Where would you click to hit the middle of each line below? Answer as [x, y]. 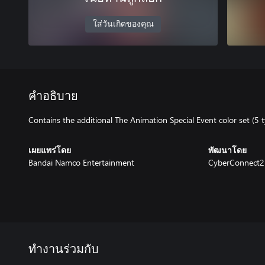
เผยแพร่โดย [50, 151]
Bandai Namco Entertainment [81, 162]
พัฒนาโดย [227, 151]
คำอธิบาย [53, 96]
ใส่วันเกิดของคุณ [123, 24]
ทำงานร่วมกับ [64, 250]
